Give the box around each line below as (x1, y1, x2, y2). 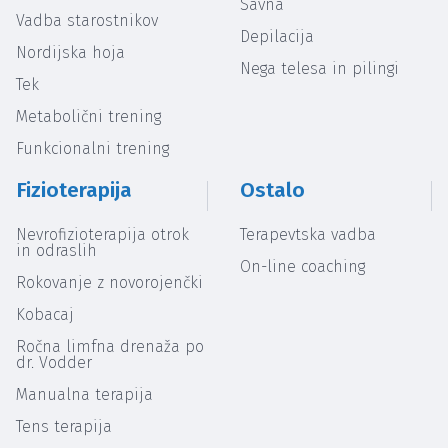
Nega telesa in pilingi (240, 58, 399, 78)
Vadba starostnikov (16, 10, 158, 30)
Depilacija (240, 26, 314, 46)
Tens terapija (16, 417, 112, 437)
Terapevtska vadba (240, 225, 376, 245)
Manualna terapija (16, 385, 153, 405)
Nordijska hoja (16, 42, 125, 62)
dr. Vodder (16, 353, 92, 373)
